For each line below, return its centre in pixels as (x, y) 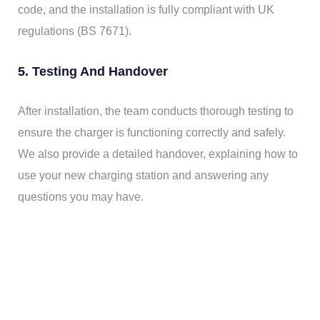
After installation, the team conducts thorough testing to (156, 111)
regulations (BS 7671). (75, 31)
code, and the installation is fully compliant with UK (146, 9)
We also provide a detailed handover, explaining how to (158, 154)
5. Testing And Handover (93, 71)
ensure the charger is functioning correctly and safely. (152, 132)
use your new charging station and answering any (143, 175)
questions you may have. (81, 196)
